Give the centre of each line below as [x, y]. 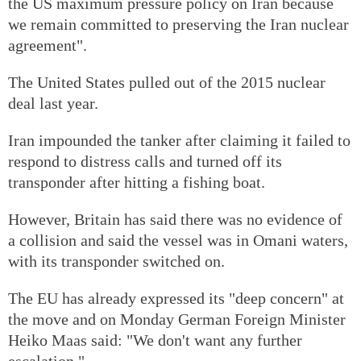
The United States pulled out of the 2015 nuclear [167, 82]
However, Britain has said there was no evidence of [175, 219]
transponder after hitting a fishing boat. [137, 182]
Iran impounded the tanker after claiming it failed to [179, 140]
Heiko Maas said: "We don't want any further [155, 340]
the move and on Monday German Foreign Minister [177, 319]
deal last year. [53, 103]
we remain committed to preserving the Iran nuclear [178, 24]
